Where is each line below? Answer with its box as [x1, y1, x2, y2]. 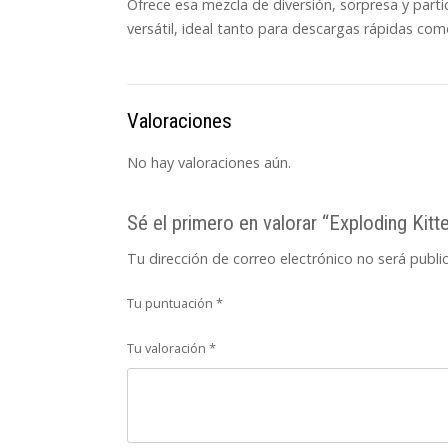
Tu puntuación [127, 293, 216, 312]
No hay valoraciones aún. [127, 152, 291, 172]
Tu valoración [127, 338, 209, 357]
